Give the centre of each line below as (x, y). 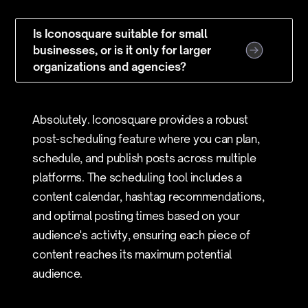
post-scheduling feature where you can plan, (146, 139)
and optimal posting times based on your (136, 216)
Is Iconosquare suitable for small (121, 34)
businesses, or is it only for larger (122, 50)
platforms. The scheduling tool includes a (137, 177)
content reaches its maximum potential (132, 254)
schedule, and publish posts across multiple (144, 158)
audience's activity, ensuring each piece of (141, 235)
